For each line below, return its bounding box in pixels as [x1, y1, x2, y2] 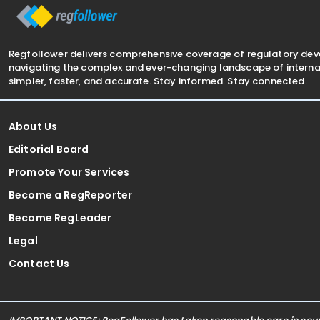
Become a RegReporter [9, 187, 133, 202]
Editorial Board [9, 141, 89, 156]
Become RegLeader [9, 210, 112, 225]
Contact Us [9, 256, 70, 271]
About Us [9, 119, 58, 134]
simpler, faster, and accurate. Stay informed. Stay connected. [9, 74, 307, 88]
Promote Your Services [9, 164, 130, 179]
